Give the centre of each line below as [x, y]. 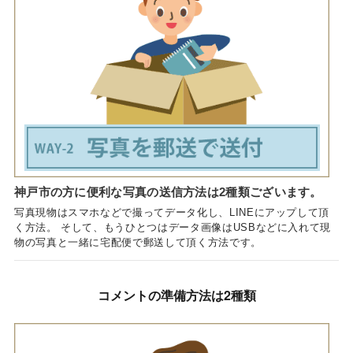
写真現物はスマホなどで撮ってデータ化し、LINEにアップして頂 [172, 212]
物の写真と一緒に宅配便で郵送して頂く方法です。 [137, 242]
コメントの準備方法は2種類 [176, 295]
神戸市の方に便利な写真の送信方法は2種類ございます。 [168, 191]
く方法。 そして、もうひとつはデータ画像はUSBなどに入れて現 [173, 227]
